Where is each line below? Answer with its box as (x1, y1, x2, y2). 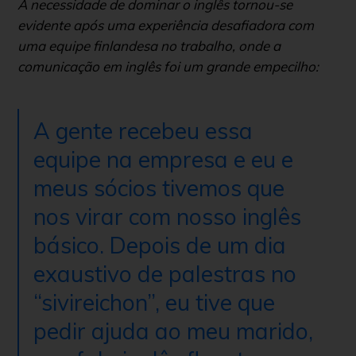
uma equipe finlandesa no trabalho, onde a (17, 37, 281, 54)
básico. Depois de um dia (33, 230, 286, 259)
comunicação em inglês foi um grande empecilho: (17, 57, 319, 75)
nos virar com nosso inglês (33, 202, 301, 230)
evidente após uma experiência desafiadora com (17, 16, 314, 33)
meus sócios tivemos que (33, 173, 284, 202)
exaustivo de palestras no (33, 259, 296, 288)
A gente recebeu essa (33, 116, 253, 145)
